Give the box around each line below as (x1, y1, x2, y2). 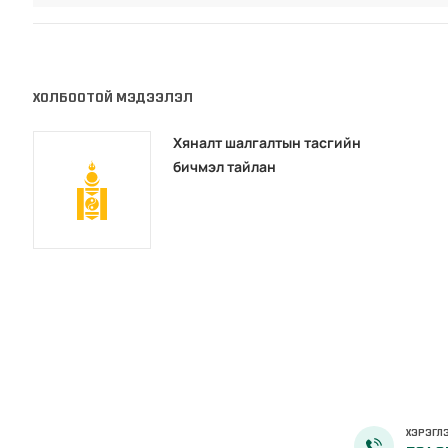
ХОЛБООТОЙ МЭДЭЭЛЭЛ (33, 89, 194, 107)
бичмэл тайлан (173, 157, 277, 177)
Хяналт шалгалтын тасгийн (173, 133, 362, 153)
